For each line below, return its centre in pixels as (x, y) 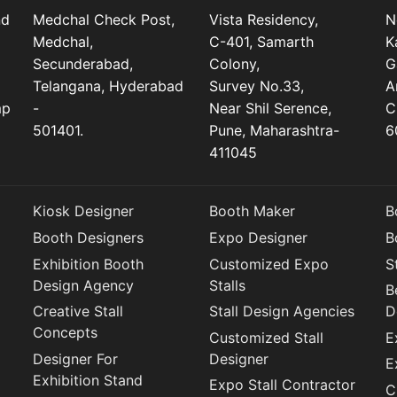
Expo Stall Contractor (282, 385)
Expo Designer (258, 238)
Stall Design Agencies (281, 311)
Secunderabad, (83, 64)
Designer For (76, 358)
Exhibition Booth (89, 264)
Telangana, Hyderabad (109, 86)
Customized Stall (266, 337)
